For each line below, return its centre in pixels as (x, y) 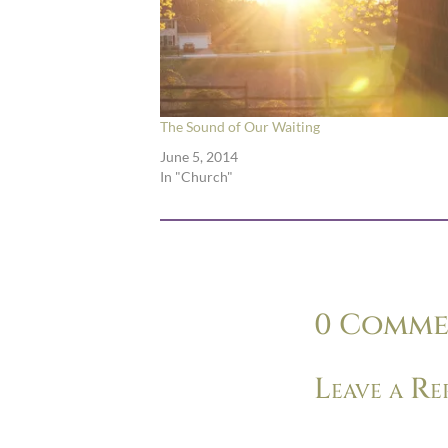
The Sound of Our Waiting (240, 127)
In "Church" (196, 177)
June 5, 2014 (199, 157)
